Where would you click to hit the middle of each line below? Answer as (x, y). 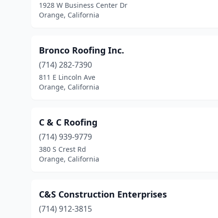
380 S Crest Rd (63, 149)
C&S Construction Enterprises (103, 194)
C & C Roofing (68, 122)
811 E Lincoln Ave (67, 77)
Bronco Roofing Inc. (82, 50)
